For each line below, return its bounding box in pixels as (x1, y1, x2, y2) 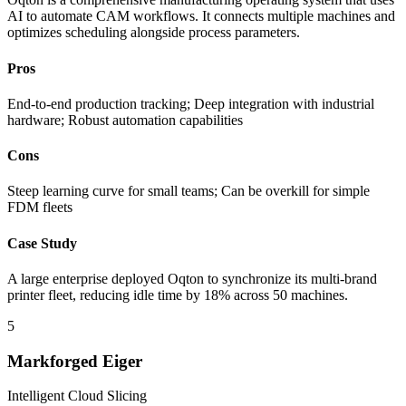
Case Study (7, 235, 77, 251)
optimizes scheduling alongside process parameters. (7, 24, 300, 41)
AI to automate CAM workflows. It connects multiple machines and (7, 8, 395, 24)
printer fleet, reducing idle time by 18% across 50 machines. (7, 286, 348, 303)
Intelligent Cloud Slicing (7, 388, 147, 404)
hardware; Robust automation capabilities (7, 111, 243, 128)
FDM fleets (7, 199, 72, 216)
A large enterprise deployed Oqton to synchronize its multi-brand (7, 270, 377, 286)
